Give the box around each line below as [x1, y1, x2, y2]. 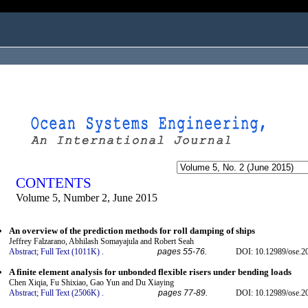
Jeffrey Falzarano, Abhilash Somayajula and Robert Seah [9, 236, 194, 247]
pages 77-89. [158, 287, 208, 298]
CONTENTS [16, 175, 91, 191]
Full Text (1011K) [41, 247, 100, 257]
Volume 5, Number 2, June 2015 [16, 192, 157, 203]
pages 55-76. [157, 247, 207, 257]
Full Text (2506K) [41, 287, 100, 298]
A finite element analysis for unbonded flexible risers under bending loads [9, 266, 291, 277]
